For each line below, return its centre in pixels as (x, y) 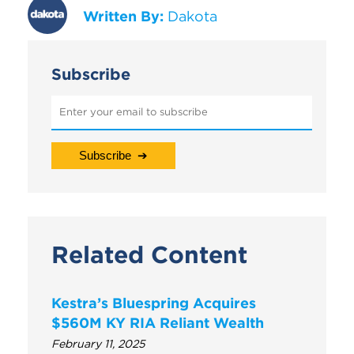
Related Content (149, 254)
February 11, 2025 (98, 343)
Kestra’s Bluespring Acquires (154, 303)
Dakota (190, 16)
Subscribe (91, 73)
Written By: (123, 16)
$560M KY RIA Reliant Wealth (158, 322)
